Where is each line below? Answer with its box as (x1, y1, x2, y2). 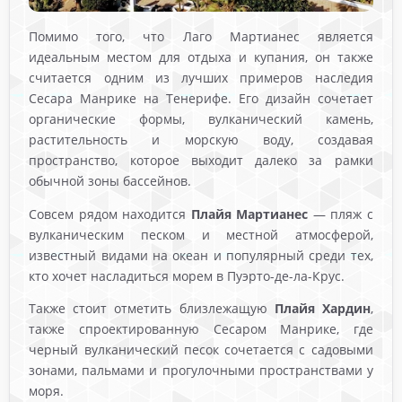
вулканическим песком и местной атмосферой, (29, 225, 373, 243)
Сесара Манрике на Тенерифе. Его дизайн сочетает (29, 89, 373, 107)
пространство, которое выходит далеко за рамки (29, 151, 373, 169)
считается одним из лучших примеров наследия (29, 68, 373, 86)
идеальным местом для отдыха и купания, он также (29, 48, 373, 66)
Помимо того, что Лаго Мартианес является (29, 27, 373, 45)
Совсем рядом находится (29, 205, 191, 223)
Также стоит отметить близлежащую (29, 300, 275, 318)
